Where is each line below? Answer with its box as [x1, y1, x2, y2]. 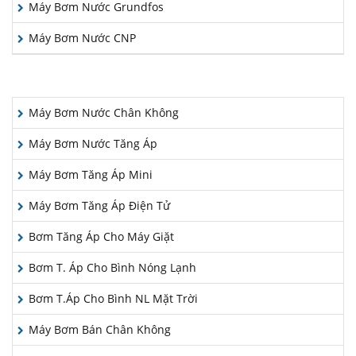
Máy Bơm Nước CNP [29, 30, 136, 45]
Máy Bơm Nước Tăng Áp [29, 136, 157, 151]
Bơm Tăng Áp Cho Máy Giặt [29, 229, 174, 244]
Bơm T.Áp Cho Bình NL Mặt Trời [29, 291, 198, 306]
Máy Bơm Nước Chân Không [29, 105, 179, 120]
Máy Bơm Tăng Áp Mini [29, 167, 153, 182]
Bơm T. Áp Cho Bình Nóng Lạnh [29, 260, 196, 275]
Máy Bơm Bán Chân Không [29, 322, 171, 337]
